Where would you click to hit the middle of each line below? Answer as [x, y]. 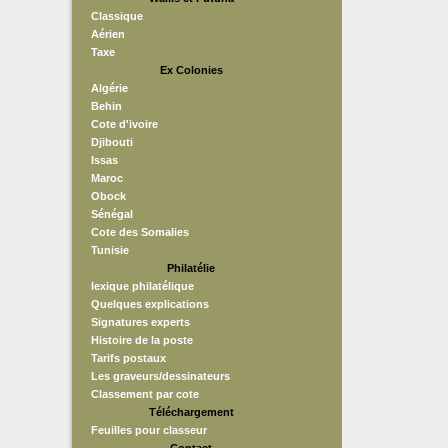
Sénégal [112, 214]
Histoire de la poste [142, 340]
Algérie [109, 88]
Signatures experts [140, 322]
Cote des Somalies [140, 232]
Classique [117, 16]
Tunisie [110, 250]
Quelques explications [150, 304]
